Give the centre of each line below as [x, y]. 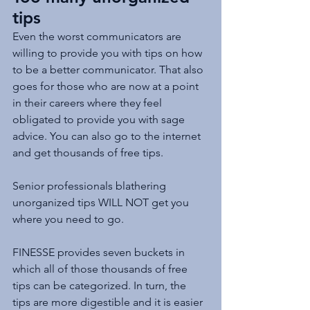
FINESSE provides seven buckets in [100, 253]
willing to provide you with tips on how [109, 53]
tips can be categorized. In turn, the [101, 286]
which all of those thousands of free [101, 269]
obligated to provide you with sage [100, 120]
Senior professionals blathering [91, 186]
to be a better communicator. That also [109, 70]
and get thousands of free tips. [88, 153]
